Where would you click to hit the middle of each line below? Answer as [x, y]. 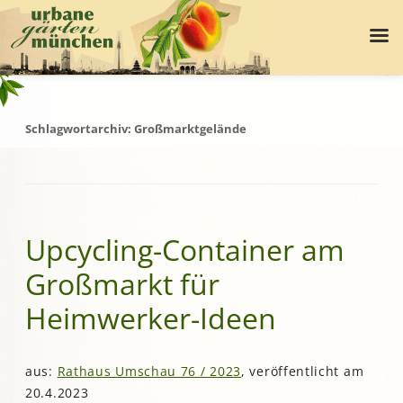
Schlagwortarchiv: [80, 130]
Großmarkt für [122, 284]
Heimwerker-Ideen [151, 318]
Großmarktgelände [190, 130]
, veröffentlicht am [303, 371]
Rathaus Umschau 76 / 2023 [149, 371]
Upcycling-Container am [185, 250]
